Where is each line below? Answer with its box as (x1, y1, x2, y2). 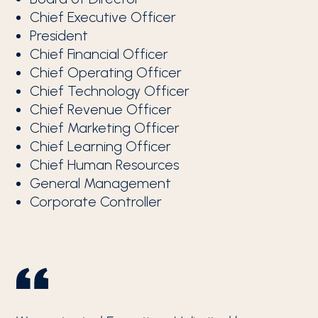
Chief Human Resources (30, 156, 180, 173)
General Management (30, 175, 172, 192)
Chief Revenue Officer (30, 101, 172, 118)
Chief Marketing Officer (30, 119, 180, 136)
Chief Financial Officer (30, 45, 169, 62)
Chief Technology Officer (30, 82, 190, 99)
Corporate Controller (30, 193, 163, 210)
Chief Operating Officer (30, 64, 182, 81)
